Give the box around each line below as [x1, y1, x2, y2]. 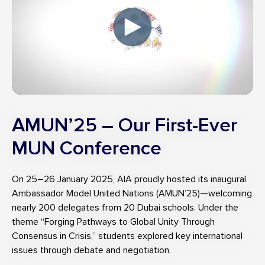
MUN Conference [12, 137, 161, 161]
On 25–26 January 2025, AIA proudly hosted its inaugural [12, 174, 246, 185]
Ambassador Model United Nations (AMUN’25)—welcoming [12, 189, 252, 199]
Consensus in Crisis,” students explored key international [12, 231, 243, 241]
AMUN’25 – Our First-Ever [12, 114, 237, 138]
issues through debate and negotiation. [12, 245, 171, 256]
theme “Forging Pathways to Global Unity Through [12, 217, 215, 227]
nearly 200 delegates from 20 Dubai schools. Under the [12, 203, 238, 213]
